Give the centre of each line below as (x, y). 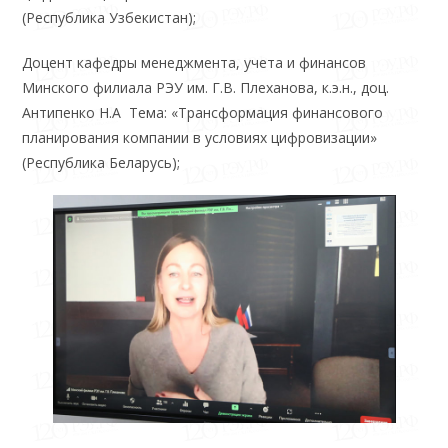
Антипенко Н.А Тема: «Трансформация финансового (203, 112)
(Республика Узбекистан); (109, 17)
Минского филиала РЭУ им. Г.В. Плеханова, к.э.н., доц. (206, 87)
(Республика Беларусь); (101, 162)
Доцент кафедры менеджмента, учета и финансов (194, 62)
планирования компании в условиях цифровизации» (200, 137)
